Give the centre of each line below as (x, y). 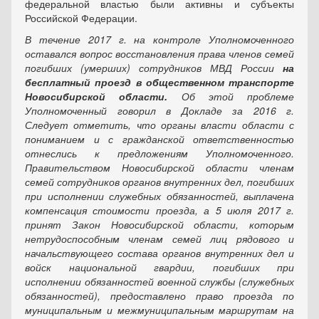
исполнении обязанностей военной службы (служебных (159, 281)
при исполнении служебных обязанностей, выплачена (159, 196)
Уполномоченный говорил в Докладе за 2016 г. (159, 110)
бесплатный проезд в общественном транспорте (159, 82)
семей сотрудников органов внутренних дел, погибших (159, 182)
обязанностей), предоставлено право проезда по (159, 296)
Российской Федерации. (81, 18)
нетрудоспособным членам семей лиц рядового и (159, 239)
